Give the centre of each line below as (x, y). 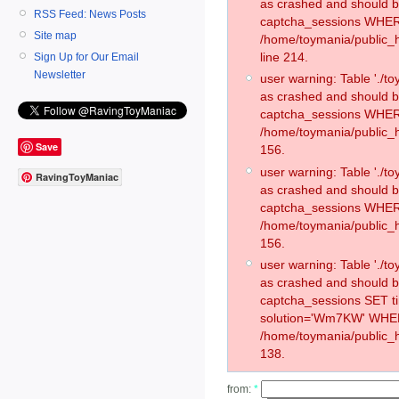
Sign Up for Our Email (86, 57)
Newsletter (60, 74)
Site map (55, 35)
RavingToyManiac (77, 177)
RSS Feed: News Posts (90, 14)
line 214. (284, 57)
